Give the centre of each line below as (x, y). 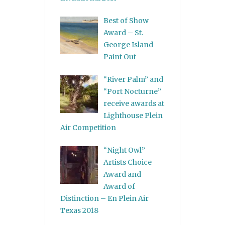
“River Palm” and (133, 80)
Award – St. (123, 33)
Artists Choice (127, 162)
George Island (128, 45)
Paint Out (120, 57)
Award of (119, 187)
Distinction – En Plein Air (104, 199)
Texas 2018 (79, 211)
